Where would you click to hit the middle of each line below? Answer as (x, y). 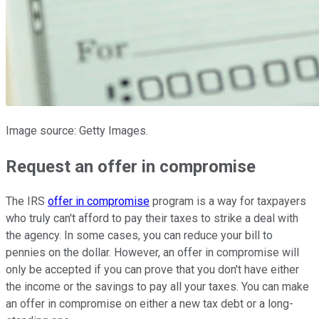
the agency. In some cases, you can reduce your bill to (139, 236)
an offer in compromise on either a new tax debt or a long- (150, 304)
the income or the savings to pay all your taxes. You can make (157, 287)
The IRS (27, 202)
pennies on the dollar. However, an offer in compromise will (152, 253)
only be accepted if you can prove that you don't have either (152, 270)
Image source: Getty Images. (77, 130)
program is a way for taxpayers (228, 202)
